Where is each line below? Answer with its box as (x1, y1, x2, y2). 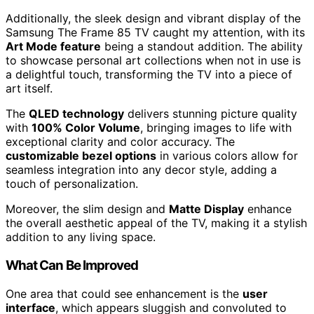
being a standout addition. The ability (101, 39, 303, 54)
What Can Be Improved (6, 257, 139, 274)
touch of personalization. (6, 177, 138, 191)
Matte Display (169, 202, 244, 217)
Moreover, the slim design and (6, 202, 169, 217)
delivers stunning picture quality (124, 107, 297, 121)
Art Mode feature (6, 39, 101, 54)
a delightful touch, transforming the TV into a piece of (6, 67, 292, 82)
